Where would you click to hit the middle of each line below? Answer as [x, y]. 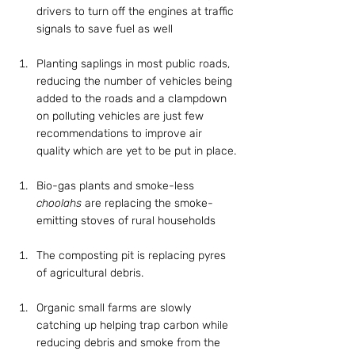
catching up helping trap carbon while [134, 325]
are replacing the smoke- [147, 203]
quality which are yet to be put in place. [136, 151]
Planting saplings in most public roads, [135, 64]
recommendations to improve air [121, 134]
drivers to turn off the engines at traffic [137, 11]
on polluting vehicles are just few [122, 116]
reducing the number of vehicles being [136, 81]
